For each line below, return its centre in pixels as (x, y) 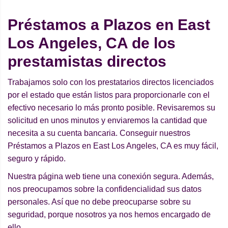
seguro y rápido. (37, 159)
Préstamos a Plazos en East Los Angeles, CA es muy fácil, (113, 146)
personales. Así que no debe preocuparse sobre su (99, 202)
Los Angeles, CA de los (92, 43)
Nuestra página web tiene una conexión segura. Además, (111, 177)
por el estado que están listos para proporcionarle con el (109, 95)
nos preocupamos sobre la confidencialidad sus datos (105, 189)
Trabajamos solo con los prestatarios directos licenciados (111, 82)
